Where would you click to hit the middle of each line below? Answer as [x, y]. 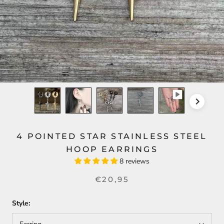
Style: [21, 203]
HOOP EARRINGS [112, 149]
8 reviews [134, 161]
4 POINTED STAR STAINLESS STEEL [112, 136]
